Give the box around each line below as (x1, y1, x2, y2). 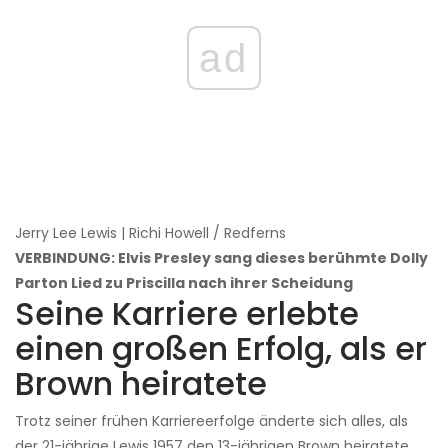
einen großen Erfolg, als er (15, 325, 427, 371)
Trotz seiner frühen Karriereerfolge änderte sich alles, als (15, 410, 408, 431)
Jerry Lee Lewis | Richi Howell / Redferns (15, 222, 286, 243)
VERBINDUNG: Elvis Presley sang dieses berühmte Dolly (15, 247, 428, 268)
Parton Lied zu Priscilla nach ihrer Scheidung (15, 272, 353, 293)
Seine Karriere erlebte (15, 290, 359, 336)
